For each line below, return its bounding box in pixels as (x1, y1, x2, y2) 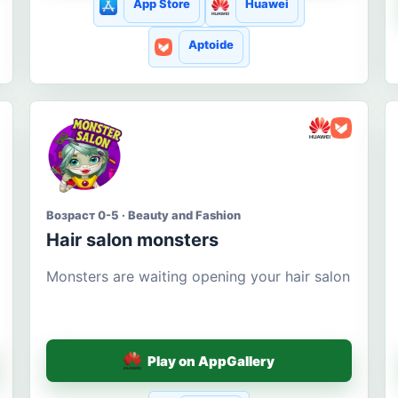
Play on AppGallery (147, 352, 275, 370)
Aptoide (188, 37, 235, 52)
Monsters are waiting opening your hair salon (46, 267, 351, 286)
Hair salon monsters (46, 229, 219, 251)
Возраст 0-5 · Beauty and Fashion (46, 208, 242, 223)
